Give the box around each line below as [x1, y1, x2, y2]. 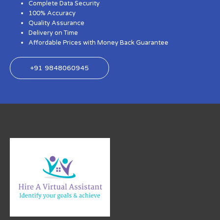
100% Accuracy [28, 9, 76, 18]
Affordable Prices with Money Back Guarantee [28, 39, 169, 47]
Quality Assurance [28, 19, 85, 27]
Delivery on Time [28, 29, 79, 37]
